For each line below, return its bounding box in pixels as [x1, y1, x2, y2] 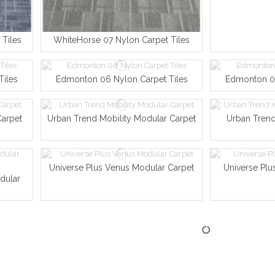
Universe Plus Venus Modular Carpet [49, 163, 195, 173]
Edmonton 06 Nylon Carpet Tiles [55, 74, 188, 85]
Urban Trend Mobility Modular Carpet [47, 114, 196, 124]
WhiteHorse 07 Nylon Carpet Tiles [53, 34, 190, 45]
